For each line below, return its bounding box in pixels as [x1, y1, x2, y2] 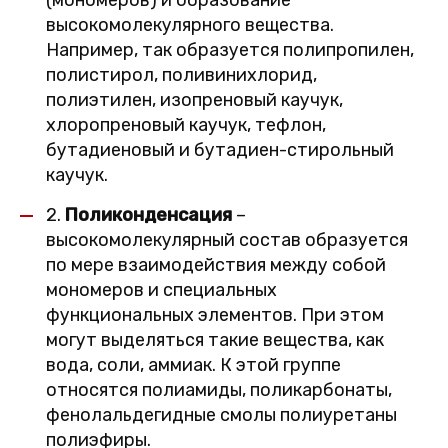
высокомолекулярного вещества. [46, 14, 334, 36]
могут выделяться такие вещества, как [46, 329, 384, 351]
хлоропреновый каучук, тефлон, [46, 114, 326, 136]
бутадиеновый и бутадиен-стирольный [46, 139, 394, 161]
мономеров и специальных [46, 279, 277, 301]
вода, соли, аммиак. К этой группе [46, 354, 341, 376]
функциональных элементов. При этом [46, 304, 384, 326]
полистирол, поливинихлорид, [46, 64, 317, 86]
